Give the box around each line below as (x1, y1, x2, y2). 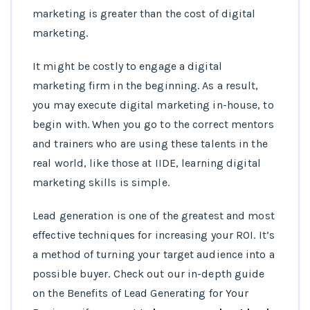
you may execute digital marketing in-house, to (33, 98, 274, 112)
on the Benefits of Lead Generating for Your (33, 286, 249, 300)
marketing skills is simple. (33, 176, 170, 190)
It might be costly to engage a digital (33, 60, 222, 73)
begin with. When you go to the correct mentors (33, 118, 274, 131)
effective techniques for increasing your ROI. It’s (33, 228, 275, 242)
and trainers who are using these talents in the (33, 137, 268, 151)
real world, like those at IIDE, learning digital (33, 156, 261, 170)
